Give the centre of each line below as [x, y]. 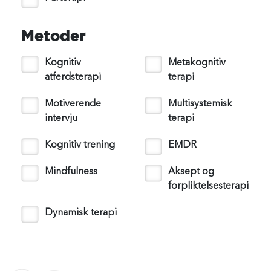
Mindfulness [71, 172]
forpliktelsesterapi [208, 186]
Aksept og [191, 172]
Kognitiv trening [80, 145]
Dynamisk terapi [81, 213]
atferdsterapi [73, 77]
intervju [61, 119]
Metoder [54, 36]
